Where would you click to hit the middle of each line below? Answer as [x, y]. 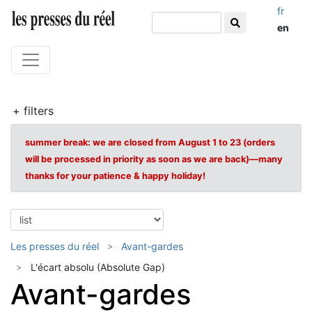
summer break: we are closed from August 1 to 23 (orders [150, 142]
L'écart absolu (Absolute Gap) [98, 267]
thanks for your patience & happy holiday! [115, 176]
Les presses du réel [55, 246]
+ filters [33, 111]
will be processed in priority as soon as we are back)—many [154, 159]
